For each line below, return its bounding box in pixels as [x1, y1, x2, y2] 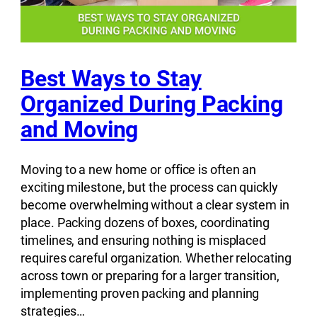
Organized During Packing [21, 90, 283, 117]
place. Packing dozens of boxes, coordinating [21, 215, 270, 231]
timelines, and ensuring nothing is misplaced [21, 233, 266, 248]
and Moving [21, 115, 139, 143]
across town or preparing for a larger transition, [21, 268, 279, 284]
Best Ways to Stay [21, 64, 202, 92]
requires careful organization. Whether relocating [21, 250, 292, 266]
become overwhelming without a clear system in [21, 197, 289, 213]
